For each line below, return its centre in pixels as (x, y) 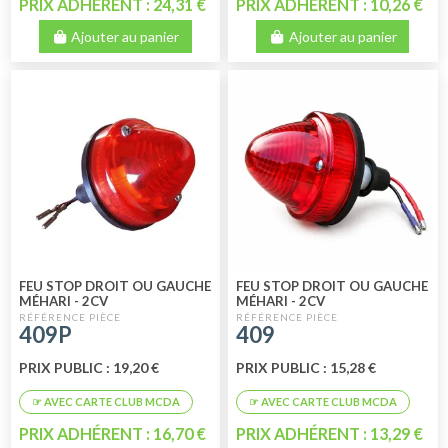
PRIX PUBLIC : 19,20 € (88, 368)
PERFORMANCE (68, 331)
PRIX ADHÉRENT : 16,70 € (112, 434)
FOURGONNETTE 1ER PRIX (322, 316)
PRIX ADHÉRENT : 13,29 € (330, 434)
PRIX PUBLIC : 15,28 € (306, 368)
